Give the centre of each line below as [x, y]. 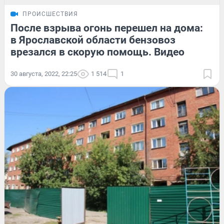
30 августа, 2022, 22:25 [44, 74]
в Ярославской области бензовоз [93, 40]
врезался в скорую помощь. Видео [97, 52]
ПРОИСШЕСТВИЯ [50, 14]
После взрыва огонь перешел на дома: [107, 28]
